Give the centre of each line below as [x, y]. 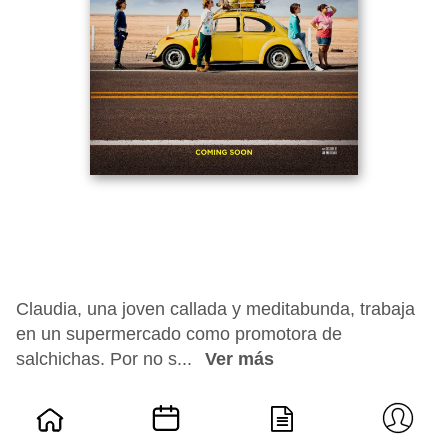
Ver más [239, 359]
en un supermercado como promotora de [179, 334]
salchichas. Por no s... [106, 359]
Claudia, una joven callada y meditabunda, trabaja [215, 309]
